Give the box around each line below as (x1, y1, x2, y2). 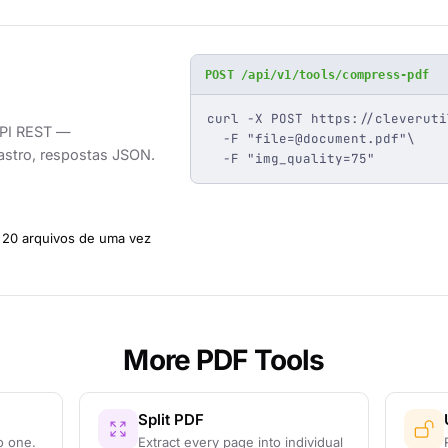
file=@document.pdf (254, 130, 399, 147)
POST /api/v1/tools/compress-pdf (204, 67, 430, 82)
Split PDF (138, 410, 205, 429)
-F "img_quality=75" (206, 150, 375, 167)
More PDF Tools (123, 343, 325, 377)
